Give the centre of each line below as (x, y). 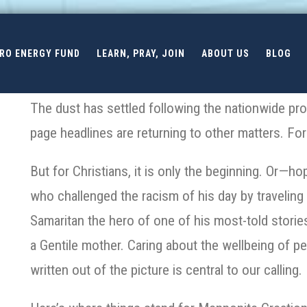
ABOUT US (226, 53)
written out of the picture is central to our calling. (166, 270)
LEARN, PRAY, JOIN (141, 53)
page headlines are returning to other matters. (157, 133)
